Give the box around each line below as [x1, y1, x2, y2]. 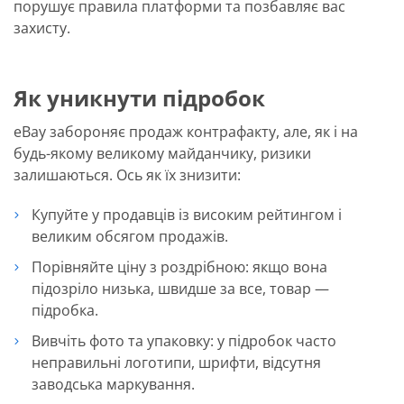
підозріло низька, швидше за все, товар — [32, 278, 329, 298]
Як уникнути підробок [14, 82, 265, 113]
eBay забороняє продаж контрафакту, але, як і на [14, 121, 358, 142]
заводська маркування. [32, 373, 195, 394]
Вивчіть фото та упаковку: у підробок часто [32, 330, 336, 351]
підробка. [32, 299, 98, 320]
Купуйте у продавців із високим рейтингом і [32, 204, 342, 225]
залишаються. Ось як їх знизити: [14, 164, 241, 185]
